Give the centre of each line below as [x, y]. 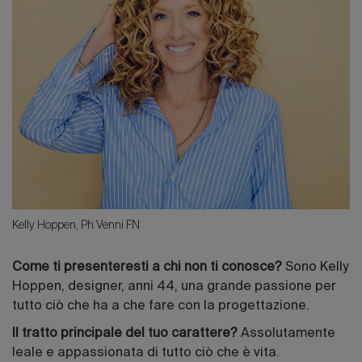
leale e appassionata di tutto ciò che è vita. [146, 354]
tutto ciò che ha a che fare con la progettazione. [161, 307]
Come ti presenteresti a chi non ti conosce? [149, 268]
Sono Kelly [317, 268]
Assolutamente [288, 334]
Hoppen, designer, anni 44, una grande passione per [174, 287]
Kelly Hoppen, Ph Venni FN [76, 225]
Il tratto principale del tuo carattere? [126, 334]
